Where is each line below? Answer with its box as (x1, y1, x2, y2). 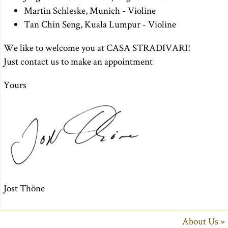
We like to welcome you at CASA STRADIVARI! (4, 41, 190, 54)
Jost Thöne (4, 181, 45, 194)
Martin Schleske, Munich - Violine (24, 4, 156, 17)
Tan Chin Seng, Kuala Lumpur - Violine (24, 17, 176, 31)
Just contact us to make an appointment (4, 54, 153, 68)
